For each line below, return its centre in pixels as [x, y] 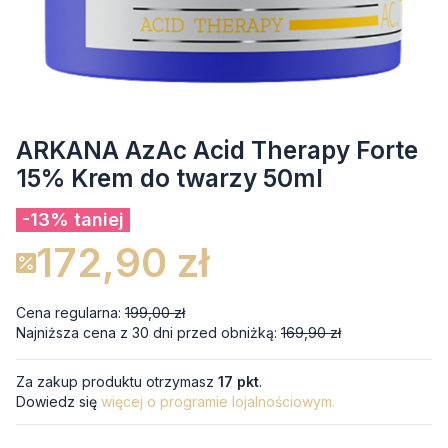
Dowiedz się [58, 401]
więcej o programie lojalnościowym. [218, 401]
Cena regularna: [68, 312]
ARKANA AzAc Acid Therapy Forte [217, 150]
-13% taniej [73, 219]
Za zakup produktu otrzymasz [117, 381]
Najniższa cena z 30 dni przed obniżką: [146, 332]
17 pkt [238, 381]
